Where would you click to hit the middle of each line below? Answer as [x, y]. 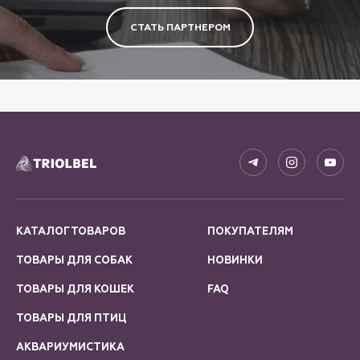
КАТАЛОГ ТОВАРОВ [71, 232]
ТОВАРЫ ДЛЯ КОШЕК [75, 290]
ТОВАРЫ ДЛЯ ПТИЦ [71, 319]
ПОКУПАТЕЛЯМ [250, 232]
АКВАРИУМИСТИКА [70, 348]
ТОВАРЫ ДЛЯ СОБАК [74, 261]
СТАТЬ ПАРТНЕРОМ [180, 28]
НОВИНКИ [235, 261]
